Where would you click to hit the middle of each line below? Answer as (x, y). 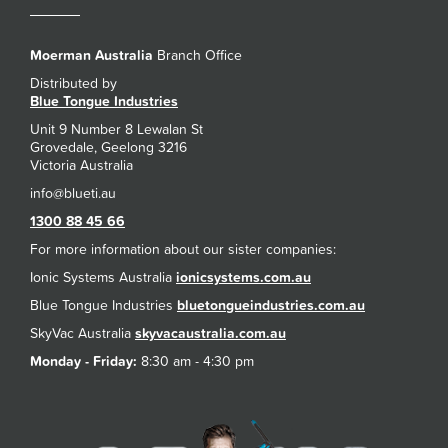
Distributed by (73, 83)
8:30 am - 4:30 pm (195, 361)
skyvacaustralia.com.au (210, 333)
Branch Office (197, 55)
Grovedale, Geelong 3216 (108, 147)
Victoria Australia (81, 165)
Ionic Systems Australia (103, 277)
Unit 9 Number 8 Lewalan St (116, 129)
